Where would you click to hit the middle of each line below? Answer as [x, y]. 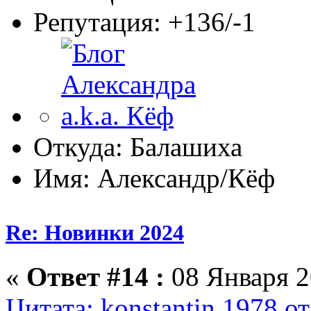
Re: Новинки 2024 [95, 233]
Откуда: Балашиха [138, 147]
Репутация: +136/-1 [144, 22]
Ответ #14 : [95, 277]
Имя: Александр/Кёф [154, 178]
